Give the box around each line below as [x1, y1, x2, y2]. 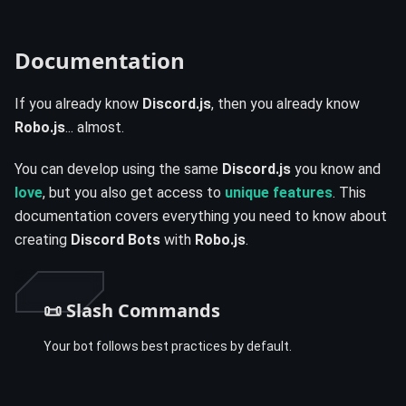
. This [333, 183, 366, 201]
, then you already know [211, 94, 360, 112]
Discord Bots [71, 230, 160, 248]
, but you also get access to [43, 183, 225, 201]
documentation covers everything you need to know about [14, 207, 387, 225]
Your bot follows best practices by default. [43, 338, 292, 353]
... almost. [65, 118, 124, 136]
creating [14, 230, 71, 248]
